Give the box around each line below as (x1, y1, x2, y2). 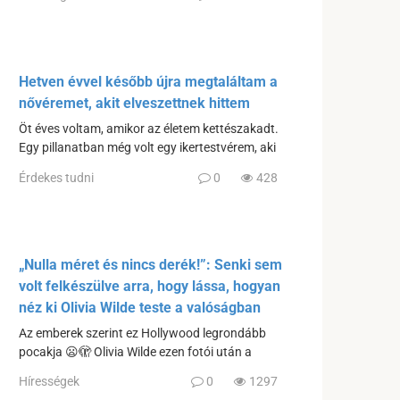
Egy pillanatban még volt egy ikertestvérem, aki (19, 140, 276, 156)
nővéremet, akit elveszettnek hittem (19, 95, 250, 112)
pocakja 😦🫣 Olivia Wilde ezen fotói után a (19, 344, 252, 360)
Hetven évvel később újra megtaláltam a (19, 73, 278, 91)
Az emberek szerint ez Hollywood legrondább (19, 325, 266, 341)
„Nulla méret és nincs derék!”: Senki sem (19, 255, 282, 273)
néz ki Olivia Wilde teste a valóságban (19, 298, 261, 316)
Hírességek (19, 374, 79, 389)
